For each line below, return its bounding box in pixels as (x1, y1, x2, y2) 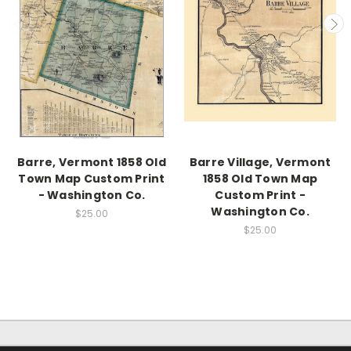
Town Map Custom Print (18, 170, 165, 186)
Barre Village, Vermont (189, 154, 331, 170)
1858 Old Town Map (202, 170, 318, 186)
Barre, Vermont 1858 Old (17, 154, 166, 170)
